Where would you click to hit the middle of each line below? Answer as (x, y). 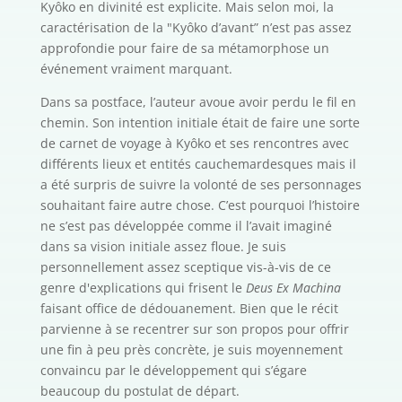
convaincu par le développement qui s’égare (173, 371)
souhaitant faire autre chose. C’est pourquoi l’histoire (200, 205)
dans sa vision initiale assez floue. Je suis (163, 247)
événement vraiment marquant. (136, 69)
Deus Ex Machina (293, 288)
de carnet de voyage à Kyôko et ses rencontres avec (194, 144)
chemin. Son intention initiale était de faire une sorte (200, 123)
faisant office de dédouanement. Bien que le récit (189, 309)
